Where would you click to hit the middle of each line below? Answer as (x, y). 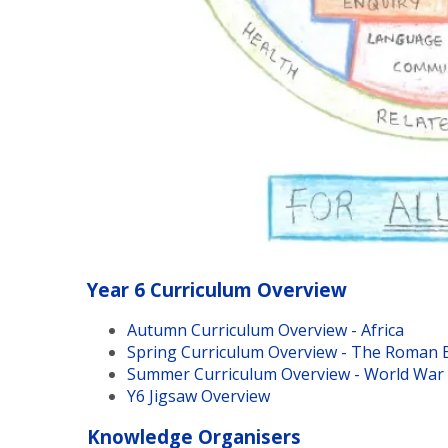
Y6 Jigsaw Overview (198, 396)
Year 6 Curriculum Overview (217, 289)
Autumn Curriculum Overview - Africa (265, 330)
